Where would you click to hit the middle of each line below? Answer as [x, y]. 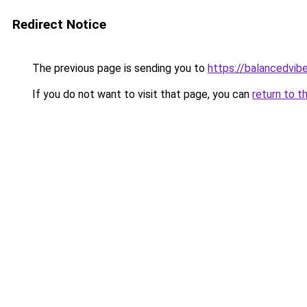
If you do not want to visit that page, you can [141, 94]
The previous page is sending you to [119, 68]
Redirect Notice [59, 24]
